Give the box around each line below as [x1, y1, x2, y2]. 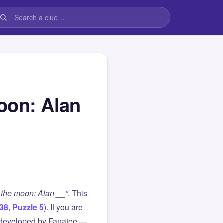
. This [68, 187, 87, 199]
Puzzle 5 [12, 201, 44, 213]
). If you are [44, 201, 83, 213]
